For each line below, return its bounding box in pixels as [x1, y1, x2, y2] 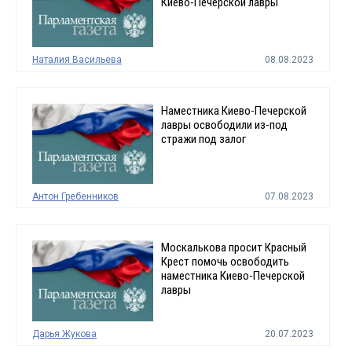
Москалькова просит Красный [160, 240, 306, 255]
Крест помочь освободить [160, 255, 289, 269]
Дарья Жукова [32, 328, 97, 339]
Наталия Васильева [32, 53, 122, 65]
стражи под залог [160, 131, 246, 146]
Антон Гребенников [32, 191, 119, 203]
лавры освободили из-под [160, 117, 288, 132]
